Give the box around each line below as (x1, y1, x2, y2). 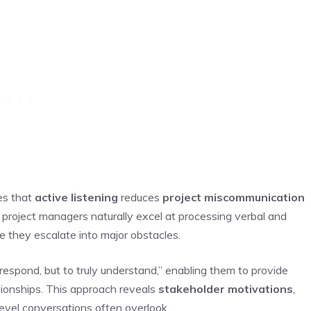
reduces (118, 190, 162, 204)
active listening (35, 190, 118, 204)
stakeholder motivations (158, 281, 293, 296)
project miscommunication (162, 190, 305, 204)
